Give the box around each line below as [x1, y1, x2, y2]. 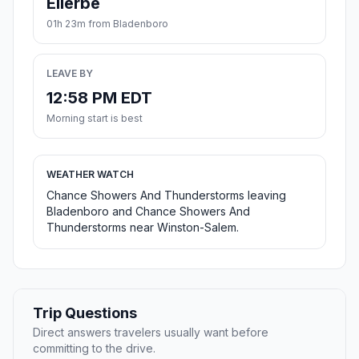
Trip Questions [33, 305, 137, 322]
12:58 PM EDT [46, 88, 152, 108]
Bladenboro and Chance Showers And [46, 204, 250, 219]
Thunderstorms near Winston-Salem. [46, 220, 239, 235]
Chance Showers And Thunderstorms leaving [46, 188, 286, 203]
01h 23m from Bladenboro [46, 18, 168, 30]
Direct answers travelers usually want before [33, 325, 268, 340]
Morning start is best [46, 112, 143, 125]
